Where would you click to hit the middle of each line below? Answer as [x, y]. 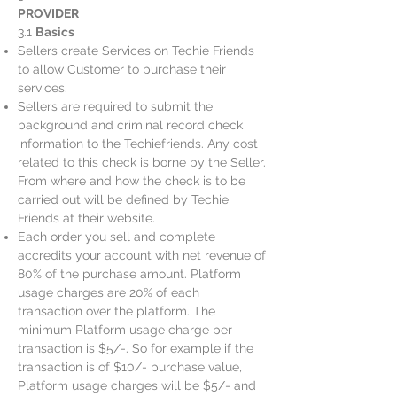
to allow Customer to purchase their [122, 69]
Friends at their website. [86, 218]
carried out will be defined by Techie [123, 199]
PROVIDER [48, 13]
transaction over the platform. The [117, 311]
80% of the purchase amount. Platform [129, 274]
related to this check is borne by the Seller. [142, 162]
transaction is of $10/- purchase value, [130, 367]
